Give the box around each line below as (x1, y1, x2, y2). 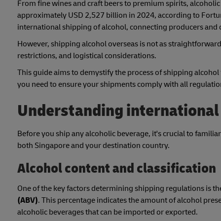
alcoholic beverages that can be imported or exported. (17, 207, 198, 218)
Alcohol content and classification (17, 160, 216, 178)
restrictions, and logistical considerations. (17, 51, 156, 61)
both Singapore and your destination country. (17, 141, 170, 151)
